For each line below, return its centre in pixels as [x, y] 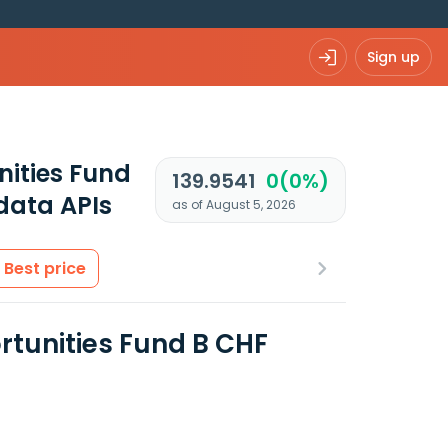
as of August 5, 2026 [233, 204]
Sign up [393, 56]
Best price [45, 268]
